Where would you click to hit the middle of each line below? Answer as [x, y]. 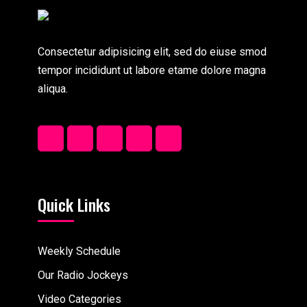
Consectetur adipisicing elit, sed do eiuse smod [152, 51]
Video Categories [79, 299]
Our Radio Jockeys [83, 275]
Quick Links [74, 204]
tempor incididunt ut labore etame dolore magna [152, 70]
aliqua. [54, 88]
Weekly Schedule [79, 251]
